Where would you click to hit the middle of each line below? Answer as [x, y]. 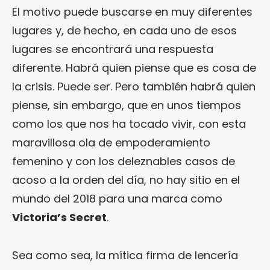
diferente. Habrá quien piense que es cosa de [134, 67]
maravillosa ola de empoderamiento [111, 142]
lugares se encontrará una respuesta [113, 49]
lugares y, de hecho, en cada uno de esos [124, 30]
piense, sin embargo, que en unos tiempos [127, 105]
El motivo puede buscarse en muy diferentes [132, 11]
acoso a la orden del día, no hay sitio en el [126, 180]
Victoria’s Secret [59, 217]
